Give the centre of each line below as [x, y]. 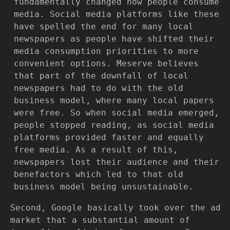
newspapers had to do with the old [99, 88]
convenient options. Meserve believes [106, 63]
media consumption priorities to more [106, 51]
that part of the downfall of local [101, 75]
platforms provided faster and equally [109, 137]
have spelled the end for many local [104, 26]
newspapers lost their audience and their [117, 162]
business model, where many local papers [114, 100]
